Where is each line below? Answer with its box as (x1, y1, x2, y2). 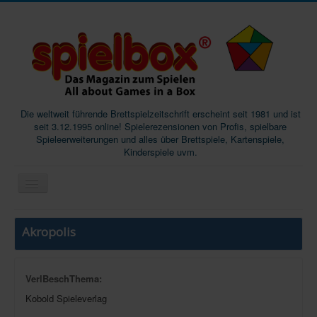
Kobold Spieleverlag (25, 291, 107, 305)
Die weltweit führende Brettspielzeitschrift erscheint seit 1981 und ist (20, 106, 301, 120)
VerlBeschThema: (25, 271, 102, 285)
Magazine (25, 235, 71, 250)
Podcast (25, 283, 64, 298)
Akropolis (22, 223, 76, 240)
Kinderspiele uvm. (123, 144, 197, 158)
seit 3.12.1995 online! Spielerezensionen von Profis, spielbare (34, 119, 287, 133)
